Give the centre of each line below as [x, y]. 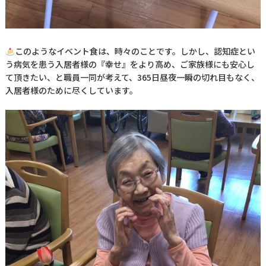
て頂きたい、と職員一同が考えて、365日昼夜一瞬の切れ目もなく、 [132, 77]
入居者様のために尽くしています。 [71, 91]
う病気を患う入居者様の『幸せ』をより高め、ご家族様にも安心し [130, 64]
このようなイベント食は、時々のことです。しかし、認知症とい [135, 51]
